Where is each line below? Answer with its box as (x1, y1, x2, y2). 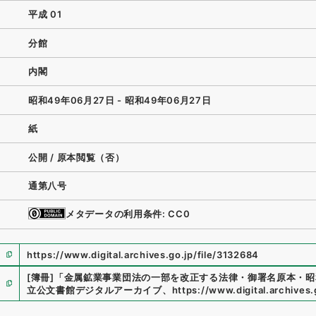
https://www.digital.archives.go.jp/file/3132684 (27, 248, 259, 260)
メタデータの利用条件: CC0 (66, 207, 190, 219)
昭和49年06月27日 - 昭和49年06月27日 (28, 94, 212, 106)
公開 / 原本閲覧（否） (28, 151, 125, 163)
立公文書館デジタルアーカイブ (27, 284, 162, 296)
